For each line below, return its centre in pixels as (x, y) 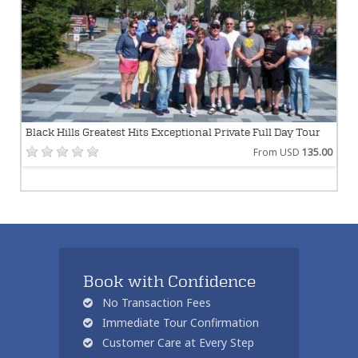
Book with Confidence (169, 281)
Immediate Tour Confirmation (179, 322)
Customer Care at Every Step (177, 342)
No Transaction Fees (155, 302)
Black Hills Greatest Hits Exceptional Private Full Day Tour (173, 132)
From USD (278, 152)
